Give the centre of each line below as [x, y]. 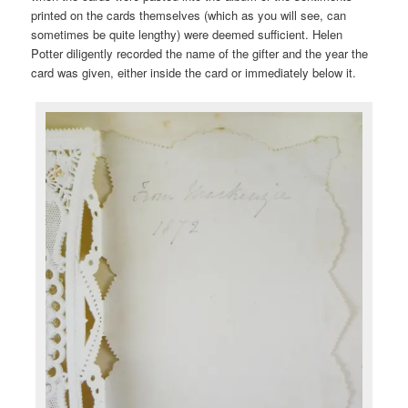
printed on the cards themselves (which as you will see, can [189, 15]
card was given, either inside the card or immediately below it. [194, 73]
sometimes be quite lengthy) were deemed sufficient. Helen [187, 35]
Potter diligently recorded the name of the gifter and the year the [200, 54]
